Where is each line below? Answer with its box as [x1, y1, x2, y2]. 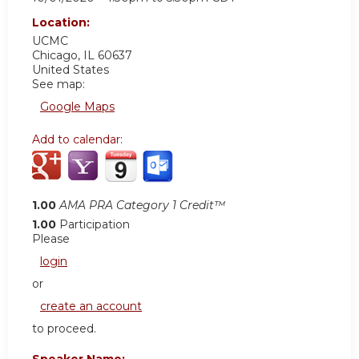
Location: [32, 15, 93, 30]
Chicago [32, 48, 78, 63]
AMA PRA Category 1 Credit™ [59, 198, 225, 213]
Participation [59, 217, 130, 232]
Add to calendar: [32, 132, 126, 147]
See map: [32, 77, 85, 92]
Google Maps [40, 99, 115, 115]
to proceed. [32, 321, 96, 337]
